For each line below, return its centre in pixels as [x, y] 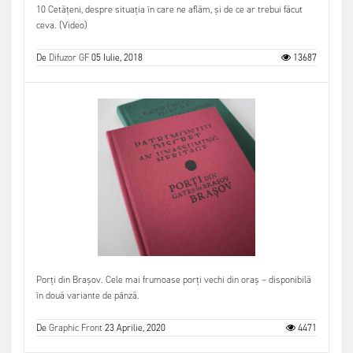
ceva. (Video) [62, 25]
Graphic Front [76, 327]
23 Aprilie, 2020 [135, 327]
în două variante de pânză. [88, 295]
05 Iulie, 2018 [117, 57]
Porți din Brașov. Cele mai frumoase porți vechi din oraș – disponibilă [174, 279]
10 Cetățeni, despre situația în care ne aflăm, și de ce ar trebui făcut [169, 9]
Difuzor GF [69, 57]
